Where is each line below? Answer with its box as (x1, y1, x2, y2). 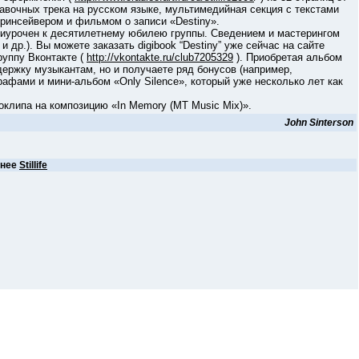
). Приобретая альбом (233, 51, 342, 63)
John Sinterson (284, 117, 353, 128)
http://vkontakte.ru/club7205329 (87, 51, 233, 63)
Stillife (19, 159, 47, 171)
